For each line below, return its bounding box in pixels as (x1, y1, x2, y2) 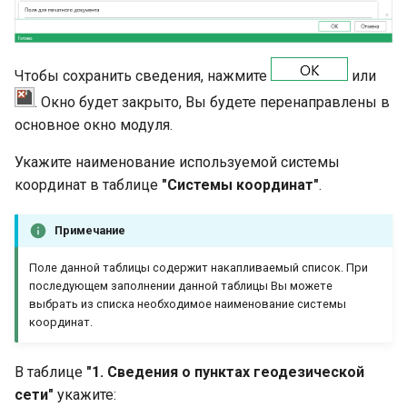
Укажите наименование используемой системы (15, 153, 340, 171)
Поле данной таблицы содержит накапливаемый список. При (29, 260, 368, 274)
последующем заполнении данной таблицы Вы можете (29, 278, 333, 293)
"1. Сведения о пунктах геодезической (86, 362, 364, 381)
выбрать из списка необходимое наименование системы (29, 296, 346, 311)
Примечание (55, 223, 125, 237)
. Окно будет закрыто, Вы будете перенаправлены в (35, 93, 390, 111)
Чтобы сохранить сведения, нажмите (15, 66, 271, 84)
